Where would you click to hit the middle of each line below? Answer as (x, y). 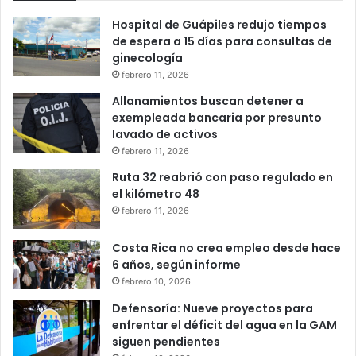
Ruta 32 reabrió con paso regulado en (222, 178)
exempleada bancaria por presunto (217, 118)
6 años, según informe (176, 265)
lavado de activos (165, 135)
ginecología (147, 58)
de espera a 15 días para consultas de (222, 42)
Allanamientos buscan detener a (208, 101)
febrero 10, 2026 (156, 282)
